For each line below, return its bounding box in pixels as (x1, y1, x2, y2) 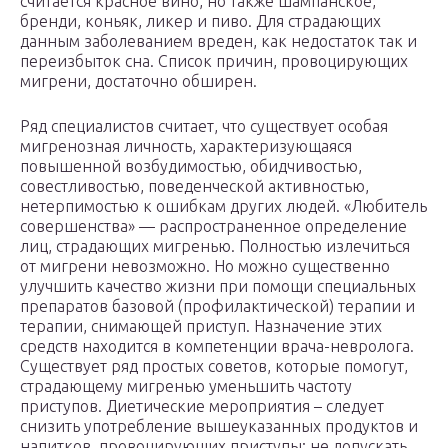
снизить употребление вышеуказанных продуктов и (20, 417, 418, 436)
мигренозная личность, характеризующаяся (20, 137, 352, 156)
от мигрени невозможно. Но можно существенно (20, 257, 390, 276)
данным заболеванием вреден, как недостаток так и (20, 32, 417, 51)
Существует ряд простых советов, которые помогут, (20, 357, 408, 376)
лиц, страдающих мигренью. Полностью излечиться (20, 237, 410, 256)
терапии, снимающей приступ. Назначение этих (20, 317, 382, 336)
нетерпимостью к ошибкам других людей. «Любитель (20, 197, 427, 216)
